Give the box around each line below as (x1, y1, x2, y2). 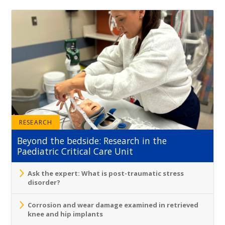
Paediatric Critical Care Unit (17, 145, 134, 157)
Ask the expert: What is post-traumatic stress (28, 168, 184, 178)
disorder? (28, 177, 62, 187)
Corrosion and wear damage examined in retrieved (28, 200, 199, 209)
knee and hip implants (28, 209, 103, 218)
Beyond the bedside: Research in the (17, 134, 167, 147)
